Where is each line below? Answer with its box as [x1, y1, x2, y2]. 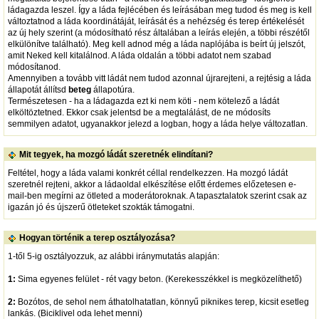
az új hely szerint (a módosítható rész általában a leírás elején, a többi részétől [7, 27, 310, 38]
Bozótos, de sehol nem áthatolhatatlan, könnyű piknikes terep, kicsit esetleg [15, 296, 309, 307]
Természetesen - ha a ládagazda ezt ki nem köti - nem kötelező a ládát [7, 95, 279, 106]
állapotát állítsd [7, 84, 68, 95]
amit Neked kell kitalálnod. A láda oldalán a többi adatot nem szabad [7, 50, 271, 61]
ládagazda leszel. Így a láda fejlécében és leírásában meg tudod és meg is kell [7, 4, 312, 15]
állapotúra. [90, 84, 135, 95]
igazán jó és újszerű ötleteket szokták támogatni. [7, 202, 194, 212]
